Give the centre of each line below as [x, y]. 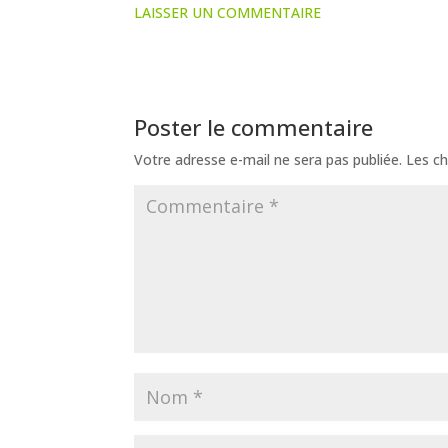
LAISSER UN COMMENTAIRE [228, 12]
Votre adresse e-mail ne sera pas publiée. [268, 159]
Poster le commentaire [254, 126]
